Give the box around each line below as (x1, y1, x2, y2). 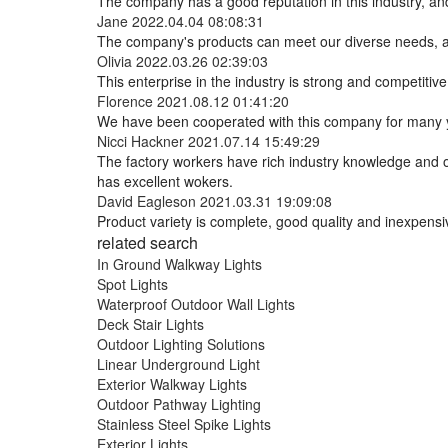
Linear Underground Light (97, 354, 260, 375)
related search (97, 231, 198, 255)
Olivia (97, 51, 132, 72)
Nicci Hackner (97, 131, 184, 152)
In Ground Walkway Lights (97, 254, 262, 275)
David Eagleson (97, 191, 196, 212)
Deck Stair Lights (97, 314, 204, 335)
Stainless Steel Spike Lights (97, 414, 271, 435)
